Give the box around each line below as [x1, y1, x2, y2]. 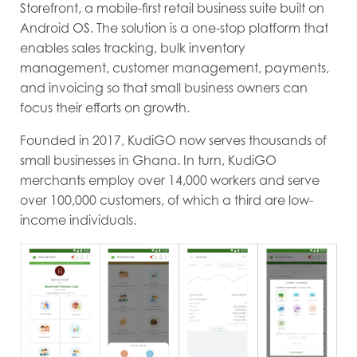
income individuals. [20, 212, 139, 229]
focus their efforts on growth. [20, 100, 193, 116]
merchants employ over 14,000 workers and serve [20, 172, 320, 189]
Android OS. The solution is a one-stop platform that [20, 20, 328, 37]
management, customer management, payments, [20, 60, 329, 76]
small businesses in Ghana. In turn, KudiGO [20, 152, 277, 169]
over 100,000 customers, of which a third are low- [20, 192, 313, 209]
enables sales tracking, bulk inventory [20, 40, 245, 57]
